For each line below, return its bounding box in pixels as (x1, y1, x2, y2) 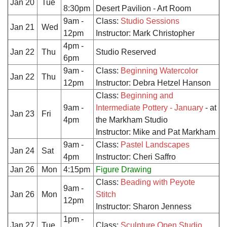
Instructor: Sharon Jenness (96, 202, 192, 211)
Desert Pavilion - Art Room (96, 4, 191, 13)
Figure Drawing (96, 165, 152, 174)
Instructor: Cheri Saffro (96, 153, 176, 162)
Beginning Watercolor (121, 66, 198, 75)
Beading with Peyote (121, 178, 195, 187)
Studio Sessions (121, 17, 179, 26)
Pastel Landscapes (121, 140, 190, 149)
